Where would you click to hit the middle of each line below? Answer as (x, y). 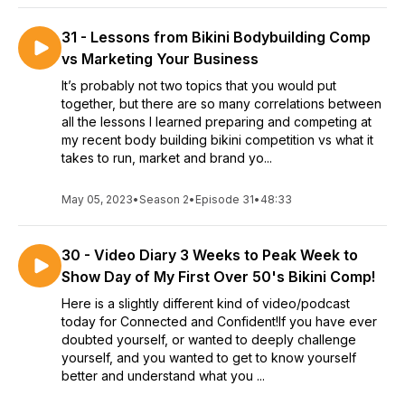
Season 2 (164, 199)
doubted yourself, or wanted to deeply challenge (209, 339)
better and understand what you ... (163, 376)
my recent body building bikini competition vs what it (217, 140)
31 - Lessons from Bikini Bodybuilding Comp (216, 37)
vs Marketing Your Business (160, 59)
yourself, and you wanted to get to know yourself (209, 358)
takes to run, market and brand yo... (167, 158)
